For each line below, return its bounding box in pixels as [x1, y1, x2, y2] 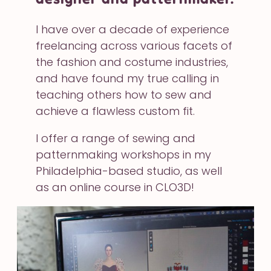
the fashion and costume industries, [36, 54, 229, 70]
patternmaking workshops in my [36, 146, 212, 162]
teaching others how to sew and [36, 87, 212, 102]
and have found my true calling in [36, 70, 220, 86]
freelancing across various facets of [36, 38, 233, 53]
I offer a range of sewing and [36, 130, 196, 146]
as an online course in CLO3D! [36, 179, 195, 195]
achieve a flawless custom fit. [36, 103, 195, 119]
